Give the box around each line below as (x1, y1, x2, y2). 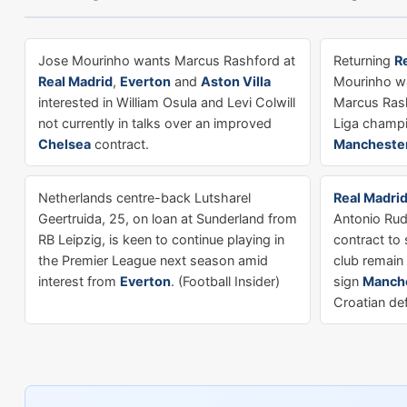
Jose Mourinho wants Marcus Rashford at (38, 53, 295, 68)
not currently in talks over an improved (38, 115, 272, 131)
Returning (333, 53, 394, 68)
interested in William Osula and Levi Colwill (38, 94, 295, 110)
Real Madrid (38, 74, 113, 89)
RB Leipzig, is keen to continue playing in (38, 232, 284, 247)
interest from (38, 273, 120, 289)
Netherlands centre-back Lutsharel (38, 190, 251, 205)
